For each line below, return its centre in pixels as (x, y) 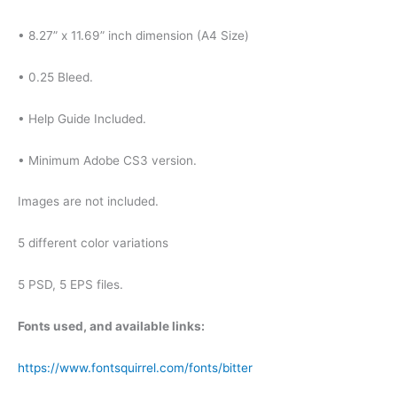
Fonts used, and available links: (111, 327)
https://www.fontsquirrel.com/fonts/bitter (135, 367)
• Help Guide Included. (82, 118)
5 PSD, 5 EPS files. (70, 285)
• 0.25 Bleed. (55, 77)
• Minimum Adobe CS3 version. (107, 160)
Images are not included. (88, 202)
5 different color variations (93, 243)
